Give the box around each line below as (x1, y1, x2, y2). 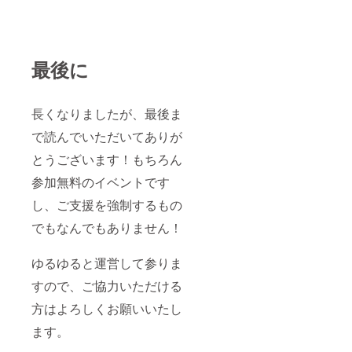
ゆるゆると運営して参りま (31, 254, 182, 273)
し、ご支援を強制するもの (31, 196, 182, 214)
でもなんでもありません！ (31, 218, 182, 237)
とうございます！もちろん (31, 150, 182, 169)
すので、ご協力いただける (31, 277, 182, 295)
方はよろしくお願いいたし (31, 299, 182, 318)
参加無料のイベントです (31, 173, 170, 192)
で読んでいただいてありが (31, 127, 182, 146)
